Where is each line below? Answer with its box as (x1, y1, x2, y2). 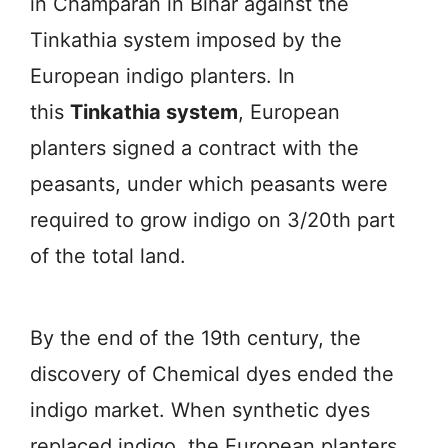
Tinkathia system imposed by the (30, 27, 342, 52)
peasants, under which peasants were (30, 171, 388, 196)
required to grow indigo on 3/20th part (30, 207, 395, 232)
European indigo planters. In (30, 63, 295, 88)
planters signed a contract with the (30, 135, 359, 160)
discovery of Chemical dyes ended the (30, 361, 394, 386)
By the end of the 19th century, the (30, 325, 361, 350)
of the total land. (30, 243, 186, 268)
